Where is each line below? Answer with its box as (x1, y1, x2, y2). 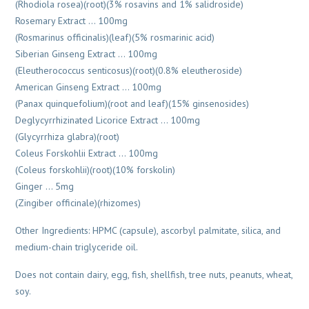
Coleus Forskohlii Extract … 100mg (15, 147, 159, 159)
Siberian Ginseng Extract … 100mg (15, 48, 158, 60)
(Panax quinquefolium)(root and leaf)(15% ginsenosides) (15, 97, 250, 110)
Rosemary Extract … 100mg (15, 14, 128, 27)
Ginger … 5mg (15, 180, 74, 192)
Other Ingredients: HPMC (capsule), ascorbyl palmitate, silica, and (15, 224, 281, 237)
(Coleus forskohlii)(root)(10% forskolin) (15, 163, 176, 176)
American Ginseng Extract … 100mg (15, 81, 162, 93)
